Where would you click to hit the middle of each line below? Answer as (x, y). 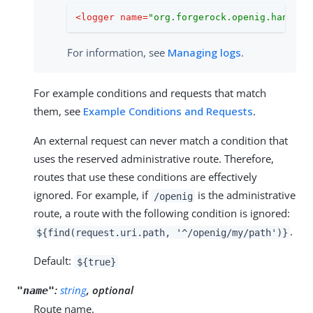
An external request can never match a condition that (161, 141)
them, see (58, 111)
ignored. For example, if (92, 195)
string (73, 290)
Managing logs (204, 53)
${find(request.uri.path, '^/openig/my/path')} (162, 232)
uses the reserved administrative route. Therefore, (154, 159)
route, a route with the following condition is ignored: (162, 213)
